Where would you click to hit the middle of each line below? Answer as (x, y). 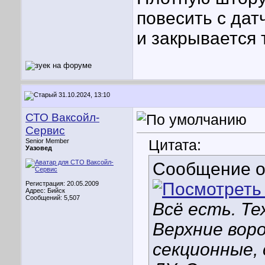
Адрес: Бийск (45, 190)
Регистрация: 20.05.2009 (62, 183)
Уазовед (39, 148)
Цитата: (175, 145)
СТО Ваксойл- (62, 117)
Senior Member (47, 141)
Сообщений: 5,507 (53, 198)
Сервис (45, 130)
